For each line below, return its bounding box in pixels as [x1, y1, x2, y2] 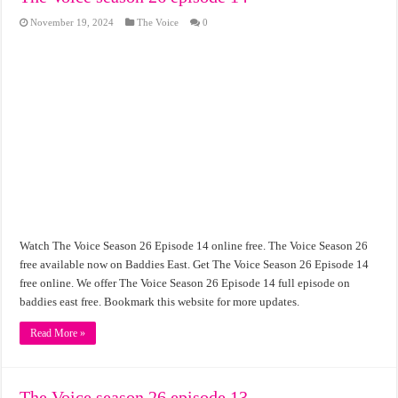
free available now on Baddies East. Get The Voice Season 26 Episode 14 [20, 258, 370, 272]
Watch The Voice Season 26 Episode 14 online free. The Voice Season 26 [20, 239, 369, 253]
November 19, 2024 [30, 17, 115, 28]
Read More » [30, 327, 86, 340]
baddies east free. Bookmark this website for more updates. [20, 295, 300, 309]
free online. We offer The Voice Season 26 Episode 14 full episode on [20, 276, 351, 291]
